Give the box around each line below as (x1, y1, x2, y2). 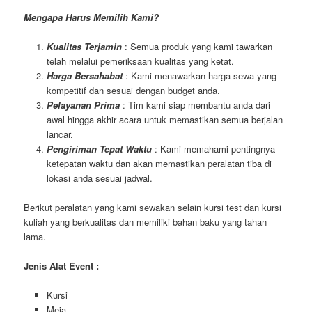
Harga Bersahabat (46, 69, 123, 83)
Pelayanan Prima (46, 98, 120, 112)
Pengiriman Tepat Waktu (46, 142, 152, 156)
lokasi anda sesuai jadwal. (46, 171, 153, 185)
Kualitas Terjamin (46, 40, 122, 54)
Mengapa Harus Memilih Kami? (24, 10, 159, 24)
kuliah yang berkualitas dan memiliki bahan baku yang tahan (24, 215, 267, 229)
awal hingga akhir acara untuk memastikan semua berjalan (46, 113, 283, 127)
